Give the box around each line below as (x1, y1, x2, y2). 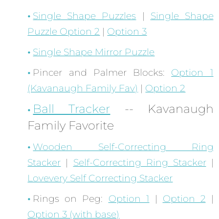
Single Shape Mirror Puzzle (33, 46, 155, 58)
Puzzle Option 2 (27, 26, 100, 38)
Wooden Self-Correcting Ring (33, 141, 214, 153)
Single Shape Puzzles (33, 10, 136, 22)
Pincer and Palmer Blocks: (33, 67, 172, 79)
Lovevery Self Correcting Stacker (27, 173, 173, 184)
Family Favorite (27, 118, 114, 133)
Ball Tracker (33, 102, 110, 116)
